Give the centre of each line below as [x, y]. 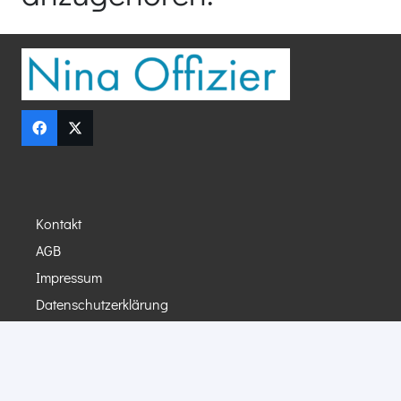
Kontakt [59, 223]
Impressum [69, 277]
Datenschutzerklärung [102, 303]
